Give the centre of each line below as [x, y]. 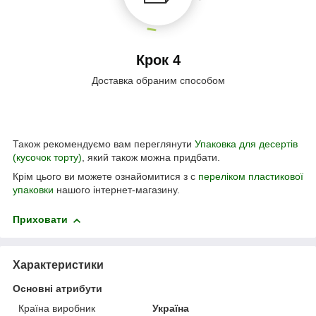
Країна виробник [57, 309]
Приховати [40, 220]
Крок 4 [158, 60]
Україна [171, 309]
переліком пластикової [251, 177]
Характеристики [58, 265]
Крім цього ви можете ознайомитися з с [105, 177]
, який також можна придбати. [151, 158]
